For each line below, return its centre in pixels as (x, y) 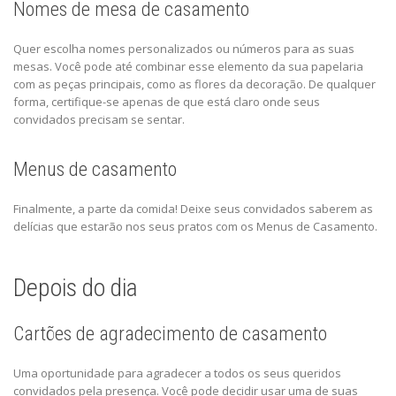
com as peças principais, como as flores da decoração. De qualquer (194, 84)
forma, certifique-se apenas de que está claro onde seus (167, 102)
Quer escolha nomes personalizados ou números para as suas (184, 49)
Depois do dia (76, 288)
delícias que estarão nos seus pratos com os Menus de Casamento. (197, 227)
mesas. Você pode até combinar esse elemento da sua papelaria (188, 67)
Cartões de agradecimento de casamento (170, 334)
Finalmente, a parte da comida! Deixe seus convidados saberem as (193, 209)
